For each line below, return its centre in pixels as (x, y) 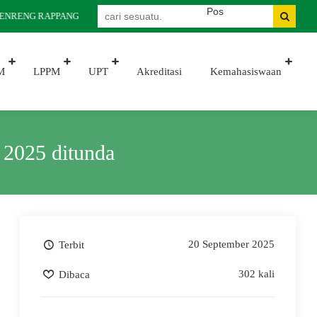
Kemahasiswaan (246, 71)
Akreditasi (159, 71)
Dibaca (73, 275)
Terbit (70, 245)
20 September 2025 (231, 244)
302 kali (257, 274)
